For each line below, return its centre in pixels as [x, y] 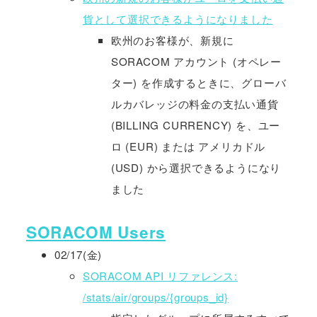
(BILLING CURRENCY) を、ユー [196, 125]
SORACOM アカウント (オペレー [196, 62]
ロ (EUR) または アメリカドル [188, 146]
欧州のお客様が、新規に [172, 40]
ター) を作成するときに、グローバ [198, 83]
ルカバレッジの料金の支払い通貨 [195, 104]
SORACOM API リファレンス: [160, 276]
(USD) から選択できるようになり [196, 168]
